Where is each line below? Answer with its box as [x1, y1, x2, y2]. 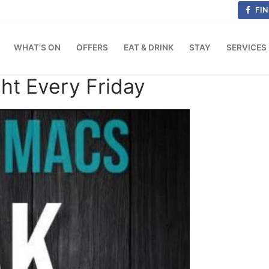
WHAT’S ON [14, 42, 61, 52]
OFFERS [76, 42, 108, 52]
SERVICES [226, 42, 267, 52]
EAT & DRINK [124, 42, 174, 52]
